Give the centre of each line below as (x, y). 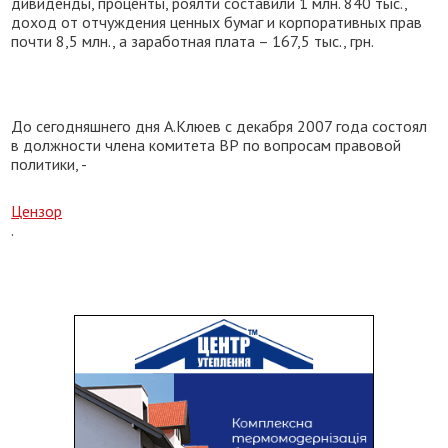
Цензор (37, 211)
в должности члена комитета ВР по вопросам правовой (206, 145)
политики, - (49, 164)
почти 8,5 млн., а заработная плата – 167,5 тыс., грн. (193, 41)
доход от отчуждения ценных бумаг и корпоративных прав (217, 22)
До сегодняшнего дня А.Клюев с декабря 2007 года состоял (219, 126)
